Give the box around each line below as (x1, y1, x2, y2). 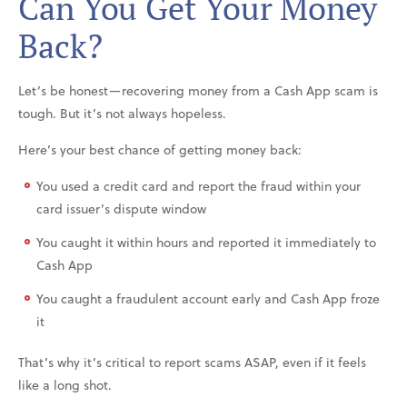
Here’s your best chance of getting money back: (18, 139, 302, 159)
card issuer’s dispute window (36, 198, 206, 218)
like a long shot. (18, 374, 112, 394)
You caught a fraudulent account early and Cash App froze (36, 288, 380, 308)
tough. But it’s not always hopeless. (18, 103, 226, 123)
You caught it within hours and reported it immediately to (36, 232, 376, 252)
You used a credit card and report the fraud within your (36, 175, 361, 195)
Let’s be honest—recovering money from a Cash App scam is (18, 80, 378, 100)
